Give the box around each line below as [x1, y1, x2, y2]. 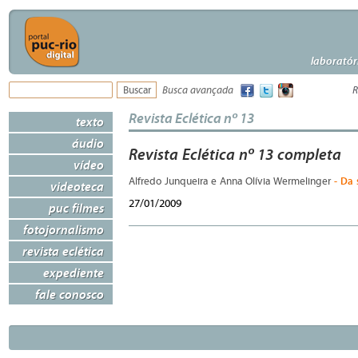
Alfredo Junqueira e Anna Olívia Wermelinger [129, 176, 334, 188]
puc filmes [49, 200, 104, 216]
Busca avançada [162, 85, 233, 97]
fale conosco [35, 286, 104, 302]
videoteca [50, 178, 104, 194]
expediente [43, 265, 104, 280]
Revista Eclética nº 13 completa [129, 145, 341, 164]
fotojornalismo [23, 221, 104, 237]
